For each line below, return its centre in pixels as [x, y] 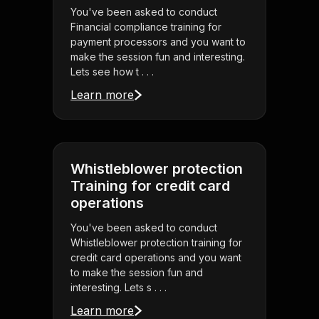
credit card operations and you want [156, 258]
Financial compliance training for [146, 27]
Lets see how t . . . [112, 72]
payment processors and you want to [158, 42]
